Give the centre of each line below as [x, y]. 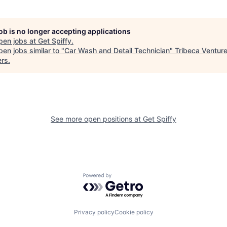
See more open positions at [97, 119]
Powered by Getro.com [127, 178]
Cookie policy [134, 212]
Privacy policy [94, 212]
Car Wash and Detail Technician [117, 50]
